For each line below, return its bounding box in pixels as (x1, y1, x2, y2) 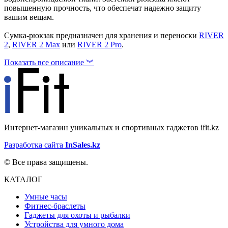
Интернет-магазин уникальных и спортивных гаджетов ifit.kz (4, 123, 219, 132)
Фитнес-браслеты (24, 201, 85, 210)
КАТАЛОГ (4, 175, 42, 184)
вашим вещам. (4, 13, 54, 22)
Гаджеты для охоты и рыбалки (24, 210, 130, 219)
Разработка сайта (4, 140, 65, 149)
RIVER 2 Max (12, 40, 60, 49)
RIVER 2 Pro (77, 40, 122, 49)
